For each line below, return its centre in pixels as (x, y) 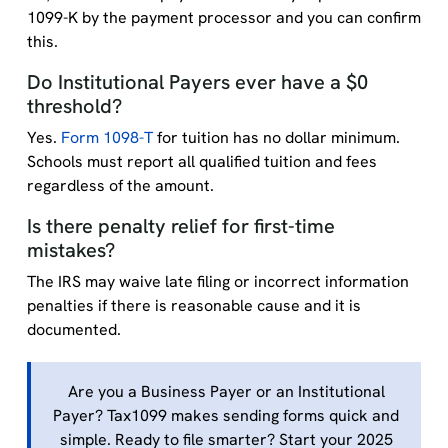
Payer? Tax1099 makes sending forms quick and (226, 415)
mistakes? (70, 250)
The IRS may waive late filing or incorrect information (217, 281)
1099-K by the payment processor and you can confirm (223, 17)
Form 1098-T (106, 137)
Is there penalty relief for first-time (180, 226)
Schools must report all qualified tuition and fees (201, 161)
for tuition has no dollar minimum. (276, 137)
